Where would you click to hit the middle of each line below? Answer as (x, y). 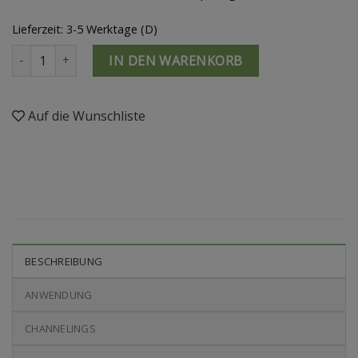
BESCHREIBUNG (64, 261)
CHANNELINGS (60, 328)
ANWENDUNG (59, 294)
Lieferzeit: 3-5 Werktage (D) (85, 29)
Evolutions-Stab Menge (74, 54)
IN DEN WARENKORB (176, 60)
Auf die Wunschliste (87, 115)
